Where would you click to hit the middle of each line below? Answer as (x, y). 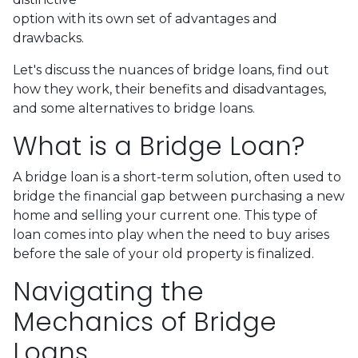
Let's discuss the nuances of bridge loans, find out (171, 70)
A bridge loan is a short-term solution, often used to (177, 177)
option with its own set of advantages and (145, 18)
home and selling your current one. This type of (165, 215)
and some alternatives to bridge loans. (134, 108)
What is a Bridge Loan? (159, 145)
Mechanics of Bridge (145, 321)
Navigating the (108, 291)
